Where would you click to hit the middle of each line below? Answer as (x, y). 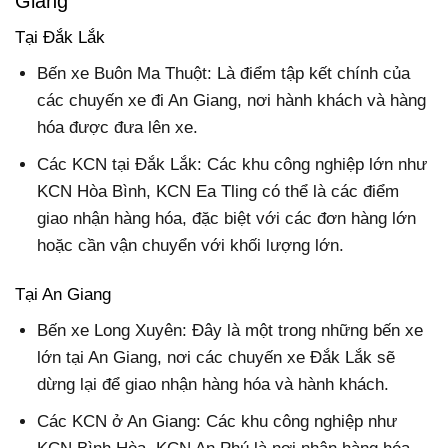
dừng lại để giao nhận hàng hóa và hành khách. (213, 384)
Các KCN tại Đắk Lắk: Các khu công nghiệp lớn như (232, 164)
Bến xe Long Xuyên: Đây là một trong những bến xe (230, 330)
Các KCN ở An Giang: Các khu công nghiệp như (217, 421)
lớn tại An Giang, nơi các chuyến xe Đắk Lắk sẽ (216, 357)
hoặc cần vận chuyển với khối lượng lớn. (191, 245)
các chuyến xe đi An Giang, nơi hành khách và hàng (232, 100)
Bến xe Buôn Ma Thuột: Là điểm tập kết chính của (224, 73)
